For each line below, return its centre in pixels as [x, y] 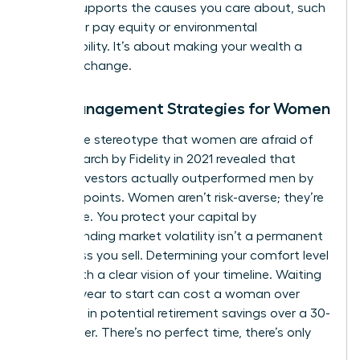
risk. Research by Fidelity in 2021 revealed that [163, 159]
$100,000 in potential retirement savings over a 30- [180, 313]
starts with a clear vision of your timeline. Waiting [176, 274]
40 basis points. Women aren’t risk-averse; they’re [177, 197]
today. [49, 352]
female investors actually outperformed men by [172, 178]
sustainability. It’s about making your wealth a [166, 46]
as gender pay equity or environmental [143, 27]
